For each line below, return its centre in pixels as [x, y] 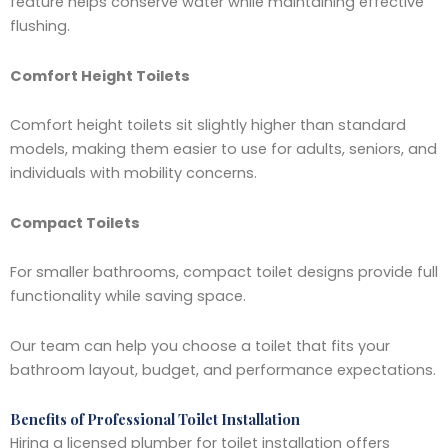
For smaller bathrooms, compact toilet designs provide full [224, 272]
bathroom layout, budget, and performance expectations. [223, 369]
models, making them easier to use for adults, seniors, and [223, 149]
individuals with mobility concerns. [133, 173]
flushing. [40, 25]
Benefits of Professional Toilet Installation [155, 419]
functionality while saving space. [128, 296]
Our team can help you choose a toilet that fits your [200, 345]
